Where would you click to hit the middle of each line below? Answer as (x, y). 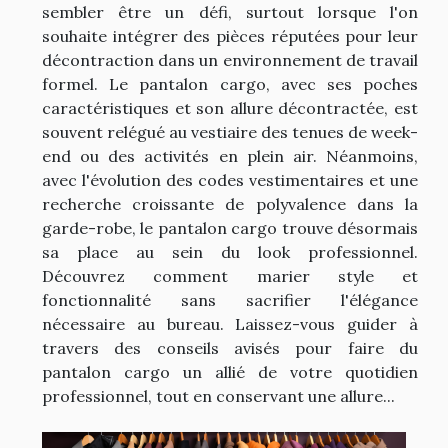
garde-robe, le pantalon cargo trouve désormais (230, 227)
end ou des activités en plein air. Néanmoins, (230, 155)
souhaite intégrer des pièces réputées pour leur (230, 35)
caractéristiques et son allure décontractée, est (230, 107)
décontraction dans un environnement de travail (230, 59)
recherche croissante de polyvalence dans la (230, 203)
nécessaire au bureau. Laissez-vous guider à (230, 323)
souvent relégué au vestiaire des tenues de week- (230, 131)
